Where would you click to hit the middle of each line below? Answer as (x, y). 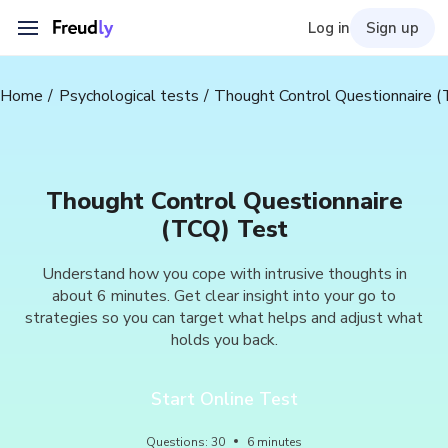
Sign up (392, 28)
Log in (328, 28)
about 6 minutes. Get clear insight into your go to (224, 296)
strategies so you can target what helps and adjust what (224, 318)
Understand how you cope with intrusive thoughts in (224, 274)
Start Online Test (224, 399)
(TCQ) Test (224, 229)
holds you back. (224, 340)
